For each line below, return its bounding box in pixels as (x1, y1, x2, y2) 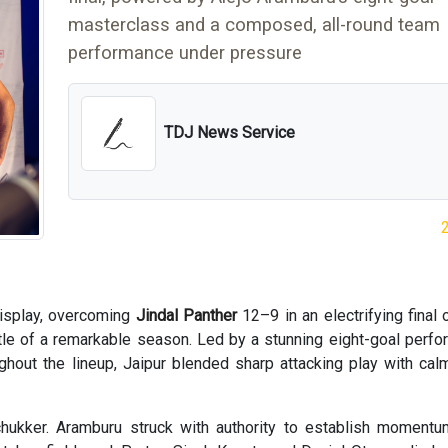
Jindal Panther (135, 306, 238, 325)
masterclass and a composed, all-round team (68, 14, 440, 36)
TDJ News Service (164, 122, 295, 142)
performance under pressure (68, 42, 302, 64)
